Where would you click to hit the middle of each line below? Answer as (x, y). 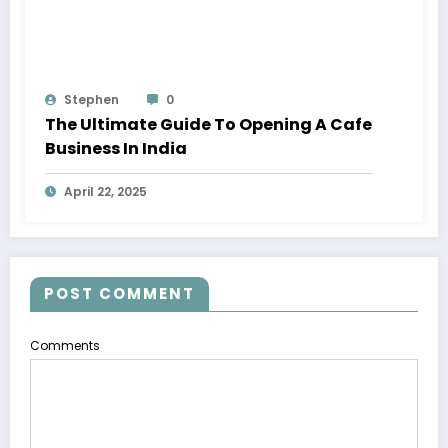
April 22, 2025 (105, 191)
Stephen (91, 99)
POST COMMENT (119, 293)
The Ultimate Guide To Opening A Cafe (208, 124)
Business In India (116, 148)
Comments (65, 345)
